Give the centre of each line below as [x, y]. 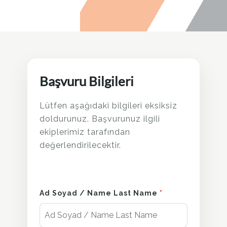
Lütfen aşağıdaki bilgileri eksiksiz [108, 105]
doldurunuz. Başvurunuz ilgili [100, 119]
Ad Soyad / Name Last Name [100, 193]
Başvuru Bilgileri [87, 81]
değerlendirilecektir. [80, 145]
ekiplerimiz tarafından [85, 132]
